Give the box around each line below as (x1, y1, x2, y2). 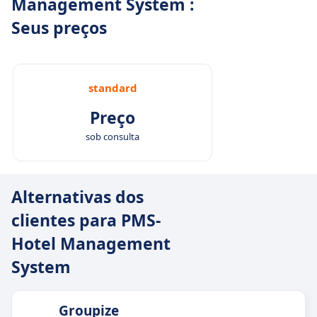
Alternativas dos (11, 185, 144, 208)
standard (88, 81, 137, 95)
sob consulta (86, 130, 139, 143)
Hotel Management (11, 232, 171, 255)
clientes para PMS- (11, 209, 161, 231)
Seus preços (11, 16, 107, 39)
